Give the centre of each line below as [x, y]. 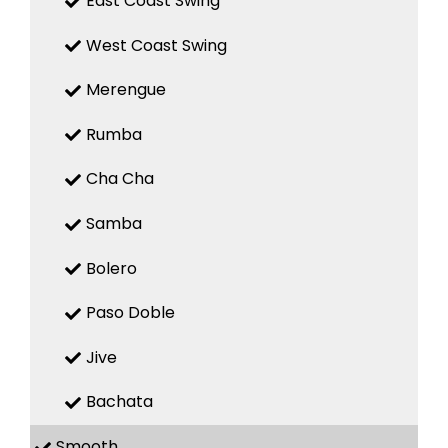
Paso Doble [130, 313]
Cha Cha [120, 179]
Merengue [126, 90]
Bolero [111, 268]
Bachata [119, 402]
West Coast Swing [156, 45]
